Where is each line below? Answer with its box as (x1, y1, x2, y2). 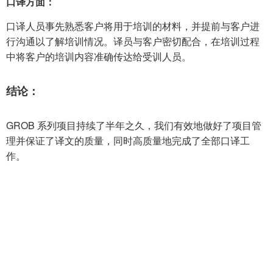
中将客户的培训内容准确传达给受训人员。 (6, 49, 191, 64)
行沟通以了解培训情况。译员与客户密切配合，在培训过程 (6, 34, 260, 49)
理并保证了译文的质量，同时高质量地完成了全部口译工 (6, 133, 250, 148)
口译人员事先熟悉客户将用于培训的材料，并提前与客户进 (6, 19, 260, 34)
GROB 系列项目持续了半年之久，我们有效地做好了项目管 (6, 118, 261, 133)
